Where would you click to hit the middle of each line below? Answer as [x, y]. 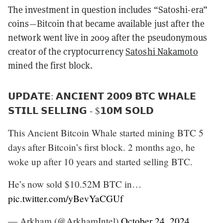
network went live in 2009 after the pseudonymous [108, 37]
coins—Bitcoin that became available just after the [107, 23]
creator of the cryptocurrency [67, 51]
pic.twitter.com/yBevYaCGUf [65, 198]
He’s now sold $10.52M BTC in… [75, 184]
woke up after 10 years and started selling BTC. [100, 161]
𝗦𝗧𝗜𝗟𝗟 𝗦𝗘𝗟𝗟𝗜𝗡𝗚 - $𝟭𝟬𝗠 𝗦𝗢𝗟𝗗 [81, 110]
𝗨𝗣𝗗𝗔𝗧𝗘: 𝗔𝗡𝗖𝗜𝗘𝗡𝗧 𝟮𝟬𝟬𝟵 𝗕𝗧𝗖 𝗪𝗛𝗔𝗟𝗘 [102, 96]
